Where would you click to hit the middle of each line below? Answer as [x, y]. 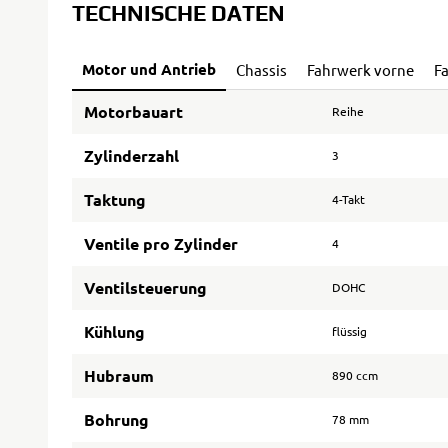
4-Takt [348, 199]
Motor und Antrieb [149, 69]
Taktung [115, 199]
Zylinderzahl [131, 155]
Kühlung [114, 331]
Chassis [261, 69]
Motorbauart [133, 111]
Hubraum [119, 375]
